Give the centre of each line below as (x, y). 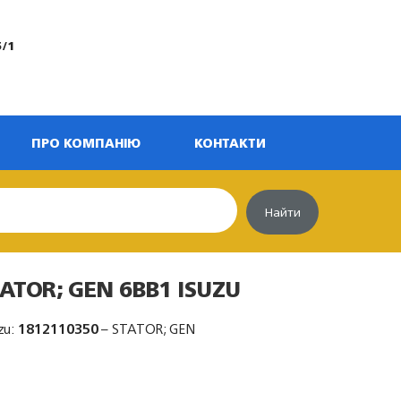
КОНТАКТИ (230, 143)
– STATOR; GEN (148, 329)
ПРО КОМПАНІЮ (86, 143)
